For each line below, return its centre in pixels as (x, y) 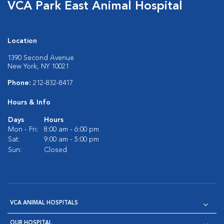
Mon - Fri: (23, 129)
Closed (55, 150)
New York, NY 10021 (38, 66)
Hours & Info (29, 102)
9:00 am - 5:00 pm (71, 139)
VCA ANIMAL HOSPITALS (44, 203)
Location (22, 41)
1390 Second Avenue (41, 58)
